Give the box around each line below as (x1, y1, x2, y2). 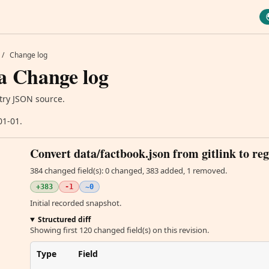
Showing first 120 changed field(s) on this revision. (30, 225, 209, 235)
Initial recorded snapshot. (30, 198, 121, 208)
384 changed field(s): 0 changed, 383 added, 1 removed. (30, 165, 227, 176)
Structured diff (37, 214, 91, 225)
